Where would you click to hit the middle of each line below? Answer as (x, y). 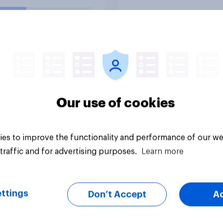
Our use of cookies (115, 103)
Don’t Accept (117, 194)
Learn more (163, 152)
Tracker (142, 83)
